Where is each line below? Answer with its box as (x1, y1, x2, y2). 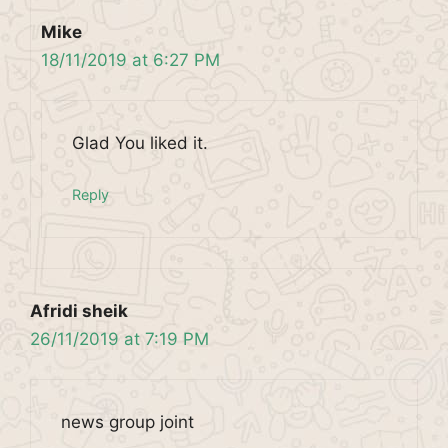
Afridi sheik (30, 300, 128, 321)
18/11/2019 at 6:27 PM (41, 49, 220, 70)
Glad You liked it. (72, 133, 208, 153)
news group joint (61, 412, 194, 432)
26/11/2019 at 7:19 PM (30, 328, 209, 349)
